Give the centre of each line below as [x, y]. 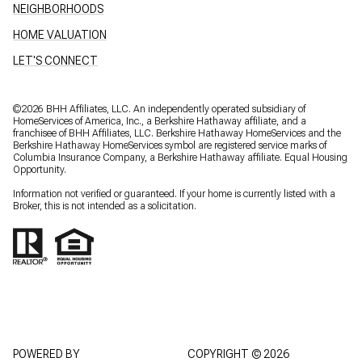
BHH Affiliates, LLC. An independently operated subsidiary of [175, 109]
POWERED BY [46, 354]
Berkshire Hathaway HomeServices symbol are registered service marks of [170, 145]
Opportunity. [40, 169]
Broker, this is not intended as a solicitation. [105, 206]
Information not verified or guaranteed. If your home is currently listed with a [174, 194]
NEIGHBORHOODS [58, 8]
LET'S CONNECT [55, 60]
